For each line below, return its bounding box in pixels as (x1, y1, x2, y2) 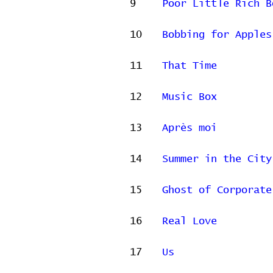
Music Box (162, 92, 217, 102)
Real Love (162, 216, 217, 227)
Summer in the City (162, 154, 272, 165)
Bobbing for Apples (162, 30, 272, 40)
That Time (162, 61, 217, 71)
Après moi (162, 123, 217, 133)
